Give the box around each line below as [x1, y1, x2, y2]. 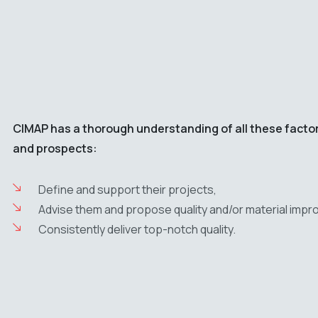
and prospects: [13, 141, 98, 156]
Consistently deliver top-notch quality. [38, 221, 236, 237]
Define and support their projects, [38, 182, 216, 197]
